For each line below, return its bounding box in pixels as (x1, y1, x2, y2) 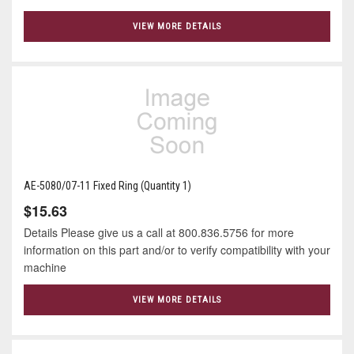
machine (24, 259, 73, 276)
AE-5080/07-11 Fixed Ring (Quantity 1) (24, 179, 191, 193)
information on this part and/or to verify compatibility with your (24, 242, 330, 258)
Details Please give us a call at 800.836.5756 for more (24, 224, 294, 241)
